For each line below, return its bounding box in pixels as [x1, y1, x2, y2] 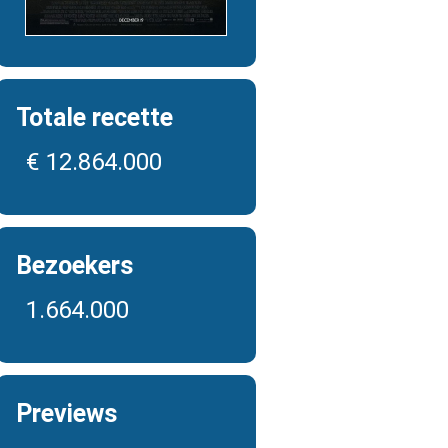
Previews [16, 399, 117, 428]
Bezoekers [16, 251, 133, 280]
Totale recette [16, 103, 173, 132]
